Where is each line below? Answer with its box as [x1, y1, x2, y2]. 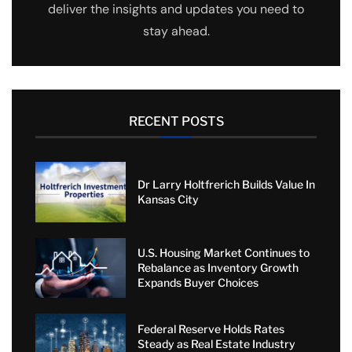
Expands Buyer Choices [137, 276, 258, 290]
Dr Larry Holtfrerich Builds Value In [137, 178, 315, 192]
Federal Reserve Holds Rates [137, 321, 284, 335]
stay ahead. [142, 23, 210, 40]
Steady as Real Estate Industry [137, 336, 295, 350]
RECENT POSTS [128, 114, 224, 130]
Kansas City [137, 192, 199, 207]
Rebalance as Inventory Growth [137, 261, 299, 275]
